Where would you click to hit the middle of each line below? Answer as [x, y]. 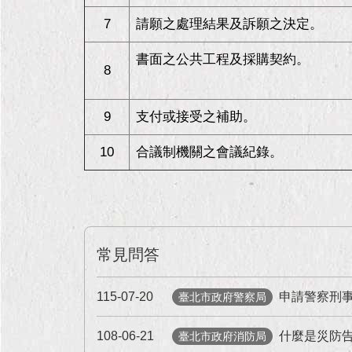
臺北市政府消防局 [222, 336]
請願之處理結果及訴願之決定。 [229, 24]
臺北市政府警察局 [222, 297]
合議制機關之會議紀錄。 [209, 152]
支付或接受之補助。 [196, 117]
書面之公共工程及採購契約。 [223, 59]
